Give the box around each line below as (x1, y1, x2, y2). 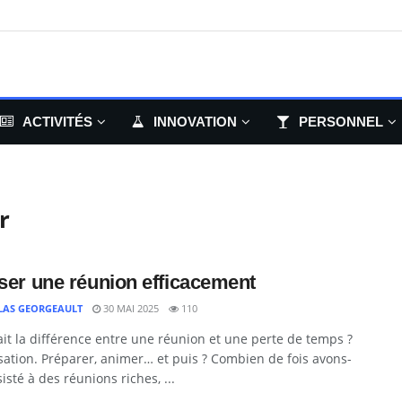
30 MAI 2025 (100, 301, 159, 315)
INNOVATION (153, 114, 237, 129)
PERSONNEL (299, 114, 383, 129)
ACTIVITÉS (22, 114, 92, 129)
